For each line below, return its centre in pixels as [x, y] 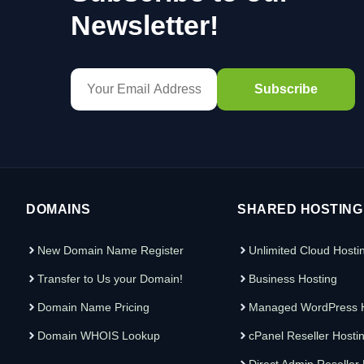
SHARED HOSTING [300, 209]
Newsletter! [145, 25]
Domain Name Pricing [93, 307]
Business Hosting [293, 278]
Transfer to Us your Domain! [110, 278]
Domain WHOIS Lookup [99, 335]
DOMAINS [58, 209]
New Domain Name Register [110, 250]
